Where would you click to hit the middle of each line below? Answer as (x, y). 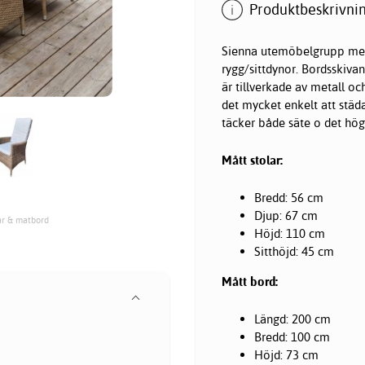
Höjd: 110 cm (290, 234)
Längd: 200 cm (292, 319)
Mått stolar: (252, 161)
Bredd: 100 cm (292, 337)
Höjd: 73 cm (286, 355)
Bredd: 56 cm (289, 198)
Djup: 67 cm (286, 216)
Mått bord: (250, 282)
